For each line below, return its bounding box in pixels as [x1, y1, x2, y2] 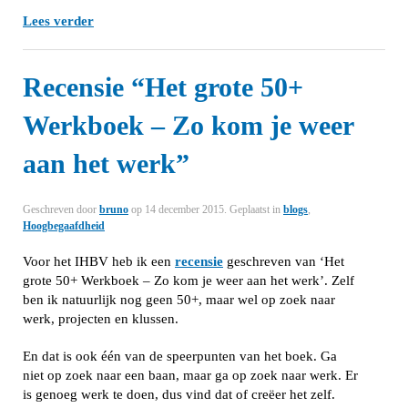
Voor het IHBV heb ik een [23, 254, 175, 269]
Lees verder [23, 14, 94, 28]
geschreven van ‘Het [223, 254, 344, 269]
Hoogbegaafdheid [23, 219, 105, 232]
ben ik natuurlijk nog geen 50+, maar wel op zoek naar [23, 292, 335, 307]
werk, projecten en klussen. [23, 311, 178, 326]
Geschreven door [23, 203, 99, 216]
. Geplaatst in [224, 203, 283, 216]
